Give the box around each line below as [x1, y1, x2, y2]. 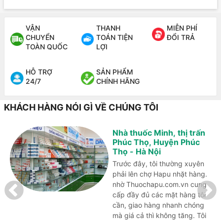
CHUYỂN [25, 33, 54, 41]
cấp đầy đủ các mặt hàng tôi [112, 190, 206, 199]
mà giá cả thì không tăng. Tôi [112, 211, 206, 220]
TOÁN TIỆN [96, 33, 133, 41]
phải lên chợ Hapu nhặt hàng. [112, 169, 207, 178]
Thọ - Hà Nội [112, 146, 161, 156]
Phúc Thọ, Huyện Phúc [112, 137, 200, 147]
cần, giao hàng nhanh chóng [112, 200, 204, 209]
